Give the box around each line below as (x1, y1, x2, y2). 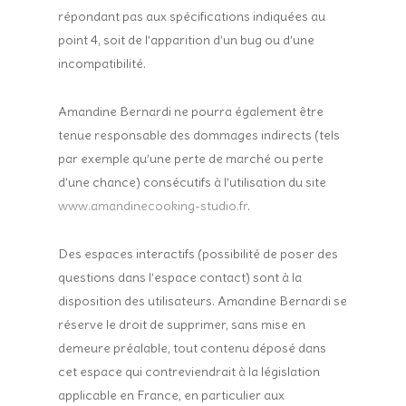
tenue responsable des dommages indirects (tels (58, 127, 341, 143)
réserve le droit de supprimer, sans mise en (58, 316, 306, 333)
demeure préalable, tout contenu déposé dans (58, 340, 327, 356)
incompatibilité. (58, 55, 147, 72)
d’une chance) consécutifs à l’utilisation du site (58, 174, 327, 190)
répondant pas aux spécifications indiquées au (58, 8, 326, 24)
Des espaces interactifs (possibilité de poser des (58, 246, 339, 262)
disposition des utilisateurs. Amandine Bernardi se (58, 293, 348, 309)
